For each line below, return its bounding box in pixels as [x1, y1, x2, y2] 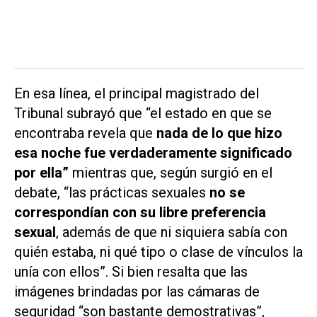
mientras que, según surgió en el [72, 164, 272, 182]
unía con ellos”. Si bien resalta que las [14, 263, 248, 281]
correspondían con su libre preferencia [14, 204, 266, 221]
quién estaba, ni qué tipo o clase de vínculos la [14, 243, 303, 261]
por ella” [14, 164, 72, 182]
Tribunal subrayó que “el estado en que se [14, 105, 272, 122]
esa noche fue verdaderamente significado [14, 144, 292, 162]
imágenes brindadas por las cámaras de [14, 283, 260, 301]
